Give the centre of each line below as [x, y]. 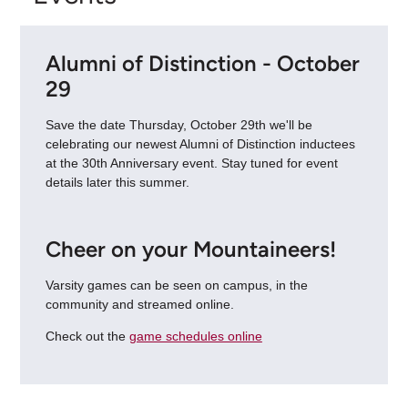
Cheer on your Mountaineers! [190, 249]
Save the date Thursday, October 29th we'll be [178, 124]
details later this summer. [119, 182]
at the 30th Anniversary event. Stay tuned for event [191, 163]
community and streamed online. [141, 305]
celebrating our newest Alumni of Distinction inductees [200, 143]
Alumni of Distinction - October [202, 63]
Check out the [87, 337]
